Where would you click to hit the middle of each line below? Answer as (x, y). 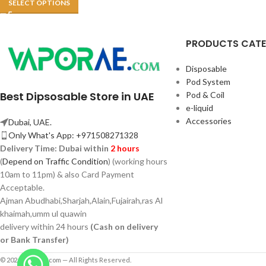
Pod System (208, 82)
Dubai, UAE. (30, 122)
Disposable (206, 69)
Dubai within (85, 148)
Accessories (208, 121)
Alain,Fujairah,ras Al (127, 200)
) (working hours (138, 161)
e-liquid (199, 108)
